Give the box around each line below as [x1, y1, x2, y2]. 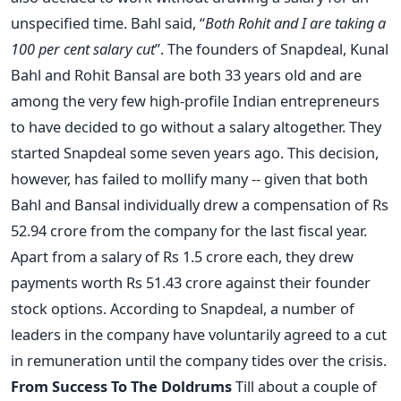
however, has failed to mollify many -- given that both [11, 167, 368, 189]
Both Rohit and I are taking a [205, 12, 386, 33]
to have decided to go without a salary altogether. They [11, 115, 381, 137]
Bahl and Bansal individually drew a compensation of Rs [11, 193, 388, 215]
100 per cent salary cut [11, 38, 155, 59]
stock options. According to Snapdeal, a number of [11, 297, 354, 319]
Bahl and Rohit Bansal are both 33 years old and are [11, 64, 362, 85]
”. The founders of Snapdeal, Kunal [155, 38, 388, 59]
